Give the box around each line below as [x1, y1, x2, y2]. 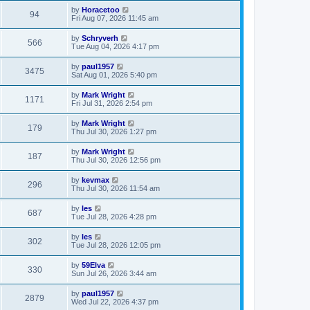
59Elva [82, 260, 105, 269]
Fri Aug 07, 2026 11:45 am [71, 13, 158, 22]
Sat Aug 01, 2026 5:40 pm [71, 70, 157, 79]
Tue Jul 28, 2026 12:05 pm [71, 240, 161, 249]
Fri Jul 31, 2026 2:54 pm [71, 98, 152, 107]
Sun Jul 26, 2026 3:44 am [71, 268, 156, 277]
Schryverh [82, 33, 118, 42]
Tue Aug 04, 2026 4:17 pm [71, 42, 159, 51]
